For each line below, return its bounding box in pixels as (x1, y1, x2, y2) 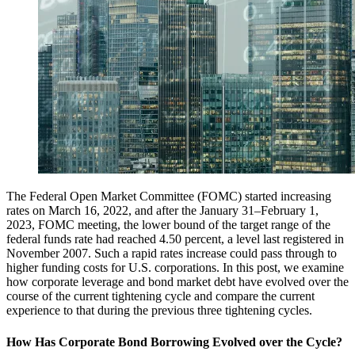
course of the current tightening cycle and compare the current (6, 289, 315, 303)
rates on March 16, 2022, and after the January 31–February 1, (6, 204, 319, 218)
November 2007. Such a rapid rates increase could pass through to (6, 246, 337, 261)
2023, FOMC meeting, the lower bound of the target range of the (6, 218, 330, 232)
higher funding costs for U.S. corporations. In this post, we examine (6, 261, 344, 275)
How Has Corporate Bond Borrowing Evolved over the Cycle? (6, 334, 342, 349)
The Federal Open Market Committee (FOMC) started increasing (6, 189, 331, 204)
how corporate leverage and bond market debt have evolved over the (6, 275, 349, 289)
